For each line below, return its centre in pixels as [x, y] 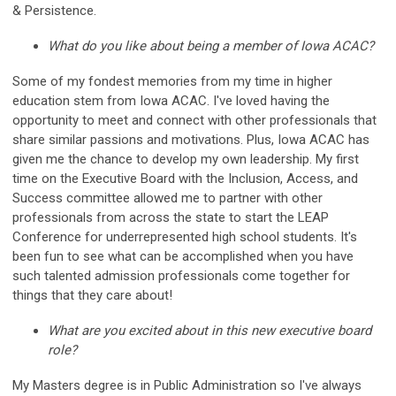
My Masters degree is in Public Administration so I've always [187, 385]
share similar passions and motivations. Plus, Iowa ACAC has [191, 139]
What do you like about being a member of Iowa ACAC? [211, 46]
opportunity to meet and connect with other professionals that [194, 120]
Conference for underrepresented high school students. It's [185, 236]
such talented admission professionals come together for [181, 275]
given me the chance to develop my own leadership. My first [186, 159]
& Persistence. [54, 10]
